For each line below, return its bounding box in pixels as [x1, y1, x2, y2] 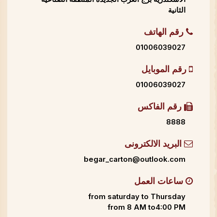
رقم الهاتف [144, 28, 186, 37]
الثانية [168, 5, 186, 15]
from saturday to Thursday [88, 192, 186, 201]
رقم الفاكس [138, 102, 184, 112]
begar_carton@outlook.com [84, 155, 186, 164]
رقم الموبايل [141, 65, 189, 75]
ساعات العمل [134, 177, 186, 186]
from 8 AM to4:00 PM [108, 202, 186, 212]
